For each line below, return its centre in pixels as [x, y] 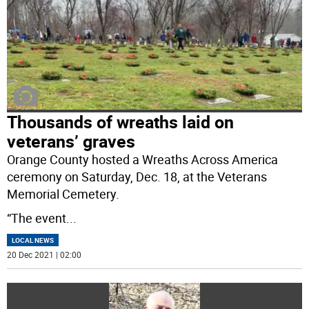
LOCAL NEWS [33, 240]
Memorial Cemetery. [63, 194]
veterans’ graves [71, 141]
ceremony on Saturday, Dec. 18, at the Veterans [137, 177]
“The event [37, 218]
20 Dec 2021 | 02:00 [44, 255]
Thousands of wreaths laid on [121, 122]
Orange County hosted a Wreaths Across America [143, 160]
